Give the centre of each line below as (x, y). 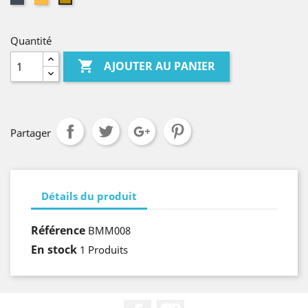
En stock (54, 250)
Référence (58, 230)
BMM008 (109, 230)
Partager (31, 133)
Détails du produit (89, 196)
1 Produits (104, 250)
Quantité (31, 41)
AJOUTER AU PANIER (160, 66)
